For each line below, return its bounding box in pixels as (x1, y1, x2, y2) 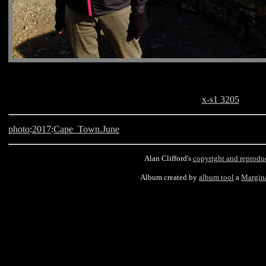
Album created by (140, 173, 199, 182)
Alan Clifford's (144, 154, 193, 163)
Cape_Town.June (53, 124, 119, 134)
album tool (199, 173, 234, 182)
